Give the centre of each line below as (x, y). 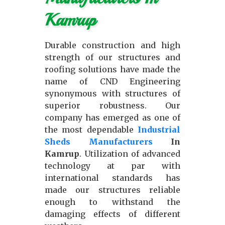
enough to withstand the (113, 202)
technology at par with (113, 166)
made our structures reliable (113, 190)
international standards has (113, 178)
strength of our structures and (113, 57)
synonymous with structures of (113, 93)
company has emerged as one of (113, 118)
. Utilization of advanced (130, 154)
